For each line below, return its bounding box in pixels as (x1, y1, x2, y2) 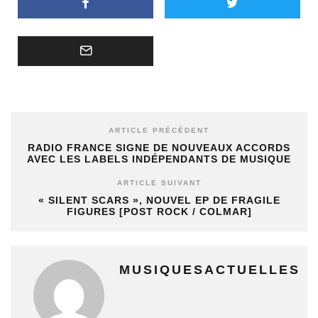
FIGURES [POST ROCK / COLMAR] (66, 205, 252, 217)
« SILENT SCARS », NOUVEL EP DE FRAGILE (38, 194, 280, 206)
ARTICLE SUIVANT (116, 178, 202, 187)
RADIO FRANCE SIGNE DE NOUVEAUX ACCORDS (28, 141, 290, 153)
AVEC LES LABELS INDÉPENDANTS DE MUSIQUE (27, 153, 291, 165)
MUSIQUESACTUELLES (119, 262, 300, 277)
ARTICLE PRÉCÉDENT (109, 126, 209, 134)
